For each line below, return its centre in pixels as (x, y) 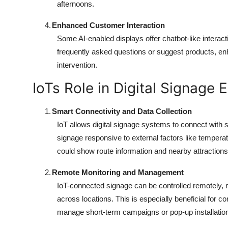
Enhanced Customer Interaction (108, 25)
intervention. (77, 65)
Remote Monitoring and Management (118, 173)
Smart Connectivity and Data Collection (122, 111)
